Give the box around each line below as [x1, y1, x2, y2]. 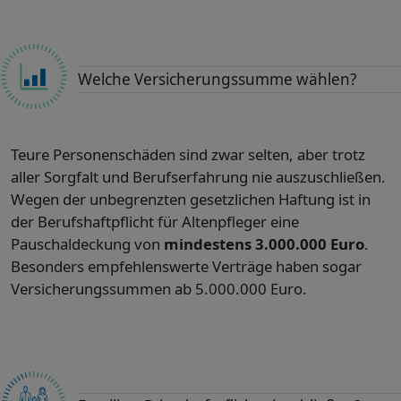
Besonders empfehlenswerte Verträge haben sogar [11, 256, 362, 277]
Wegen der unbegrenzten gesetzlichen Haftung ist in [11, 189, 371, 210]
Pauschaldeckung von [11, 234, 164, 255]
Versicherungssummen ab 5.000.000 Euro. [11, 278, 307, 300]
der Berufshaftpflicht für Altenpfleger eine [11, 211, 299, 233]
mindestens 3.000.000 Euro [164, 234, 364, 255]
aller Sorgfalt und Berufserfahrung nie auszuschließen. [11, 166, 386, 188]
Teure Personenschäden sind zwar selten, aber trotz [11, 144, 365, 166]
